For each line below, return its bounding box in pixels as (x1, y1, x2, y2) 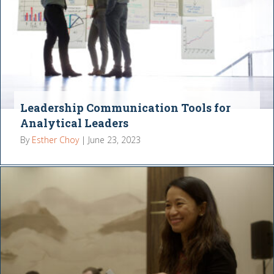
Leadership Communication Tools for (20, 100, 231, 116)
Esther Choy (32, 134, 80, 146)
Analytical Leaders (20, 116, 129, 131)
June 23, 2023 (88, 134, 141, 146)
